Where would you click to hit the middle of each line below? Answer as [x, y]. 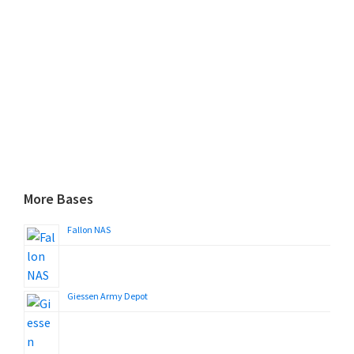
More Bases [58, 199]
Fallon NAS [89, 230]
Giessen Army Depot [107, 296]
